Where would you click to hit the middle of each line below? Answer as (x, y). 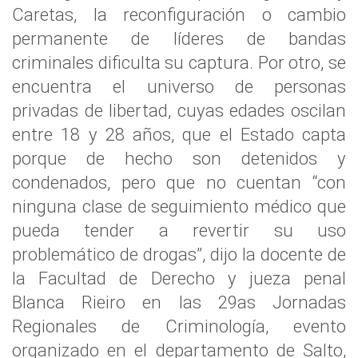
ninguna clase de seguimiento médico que (179, 206)
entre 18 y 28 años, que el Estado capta (179, 134)
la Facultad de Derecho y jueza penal (179, 278)
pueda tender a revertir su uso (179, 230)
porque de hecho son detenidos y (179, 158)
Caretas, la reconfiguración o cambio (179, 14)
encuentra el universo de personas (179, 86)
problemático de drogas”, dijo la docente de (179, 254)
